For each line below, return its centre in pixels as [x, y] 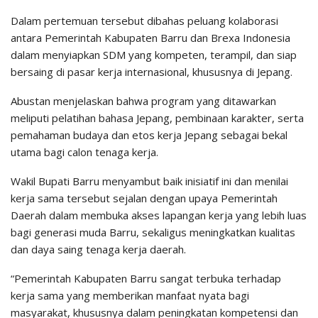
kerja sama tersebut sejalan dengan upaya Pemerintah [144, 198]
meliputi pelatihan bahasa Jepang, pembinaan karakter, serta [157, 118]
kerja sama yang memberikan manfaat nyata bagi [130, 296]
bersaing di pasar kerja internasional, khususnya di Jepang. [152, 72]
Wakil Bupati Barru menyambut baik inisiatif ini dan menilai [149, 181]
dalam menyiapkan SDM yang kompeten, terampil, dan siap [154, 55]
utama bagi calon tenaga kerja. [84, 152]
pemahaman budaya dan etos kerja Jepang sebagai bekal [149, 135]
